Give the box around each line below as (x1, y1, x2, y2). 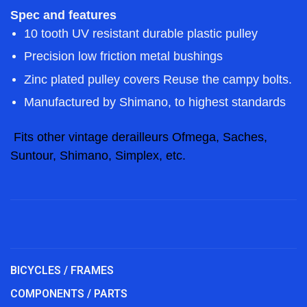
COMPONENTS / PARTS (10, 286, 127, 300)
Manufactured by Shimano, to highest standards (24, 95, 286, 109)
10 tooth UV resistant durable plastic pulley (24, 26, 258, 40)
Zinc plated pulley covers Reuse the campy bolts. (24, 72, 292, 86)
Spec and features (10, 8, 116, 22)
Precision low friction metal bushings (24, 49, 223, 64)
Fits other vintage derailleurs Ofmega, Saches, (14, 130, 267, 144)
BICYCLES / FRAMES (10, 263, 114, 277)
